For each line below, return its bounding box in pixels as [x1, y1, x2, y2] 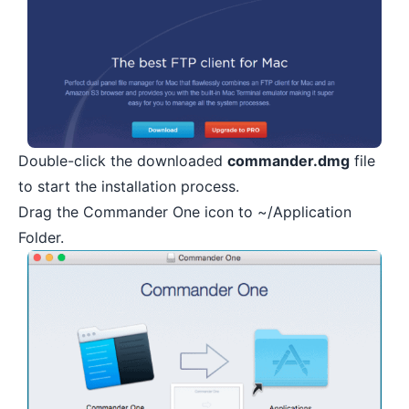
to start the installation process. [18, 177, 239, 196]
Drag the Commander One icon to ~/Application [18, 203, 351, 222]
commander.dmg [227, 152, 350, 171]
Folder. [18, 228, 64, 247]
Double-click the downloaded [18, 152, 227, 171]
